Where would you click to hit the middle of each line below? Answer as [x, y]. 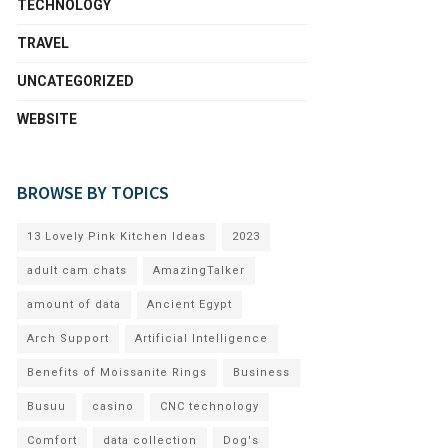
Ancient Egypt [189, 304]
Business [261, 372]
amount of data [74, 304]
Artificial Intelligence [201, 338]
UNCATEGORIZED [75, 81]
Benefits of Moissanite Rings [117, 372]
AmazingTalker [199, 270]
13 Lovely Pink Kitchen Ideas [116, 236]
